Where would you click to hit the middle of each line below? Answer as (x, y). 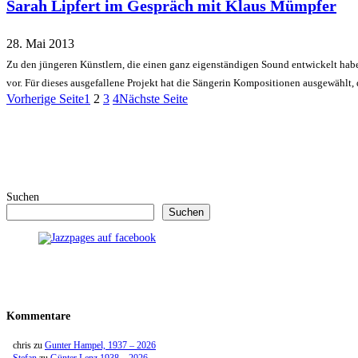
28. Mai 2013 (40, 44)
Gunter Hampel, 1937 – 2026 (100, 345)
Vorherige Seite (45, 99)
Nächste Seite (153, 99)
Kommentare (38, 316)
